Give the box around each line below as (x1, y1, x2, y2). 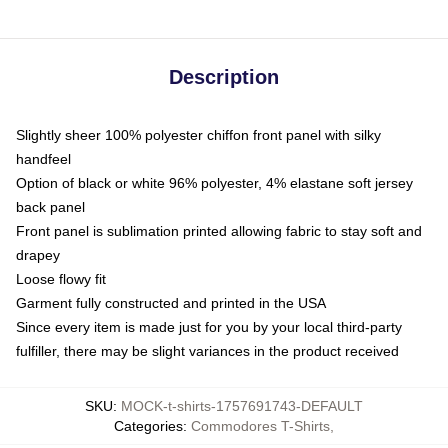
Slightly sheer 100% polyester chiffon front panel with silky (16, 127, 381, 143)
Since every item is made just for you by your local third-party (16, 319, 402, 335)
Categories (114, 418, 183, 434)
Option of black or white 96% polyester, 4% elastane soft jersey (16, 175, 413, 191)
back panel (16, 199, 85, 215)
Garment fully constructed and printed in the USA (16, 295, 326, 311)
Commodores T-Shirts (191, 418, 330, 434)
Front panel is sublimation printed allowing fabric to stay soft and (16, 223, 422, 239)
